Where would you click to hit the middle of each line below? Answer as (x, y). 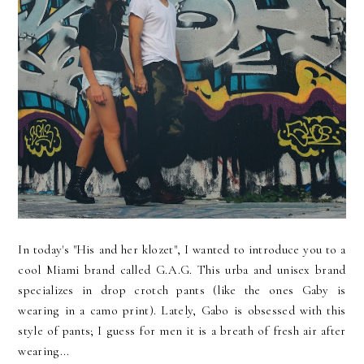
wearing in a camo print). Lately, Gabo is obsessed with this (182, 311)
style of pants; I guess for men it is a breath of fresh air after (182, 331)
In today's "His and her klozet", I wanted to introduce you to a (182, 250)
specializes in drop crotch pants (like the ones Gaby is (182, 290)
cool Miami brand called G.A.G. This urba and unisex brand (182, 270)
